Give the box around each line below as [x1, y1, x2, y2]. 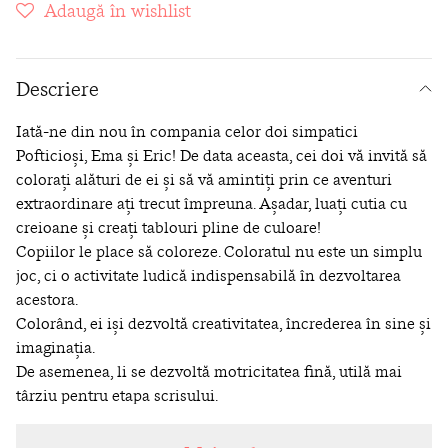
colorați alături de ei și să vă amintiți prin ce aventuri [16, 166, 392, 191]
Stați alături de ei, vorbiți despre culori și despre [16, 406, 353, 431]
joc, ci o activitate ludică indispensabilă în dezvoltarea [16, 262, 401, 287]
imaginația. [16, 334, 95, 359]
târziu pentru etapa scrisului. [16, 382, 218, 407]
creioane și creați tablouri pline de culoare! [16, 214, 321, 239]
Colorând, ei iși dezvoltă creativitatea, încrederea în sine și [16, 310, 431, 335]
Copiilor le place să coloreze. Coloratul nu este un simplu [16, 238, 422, 263]
